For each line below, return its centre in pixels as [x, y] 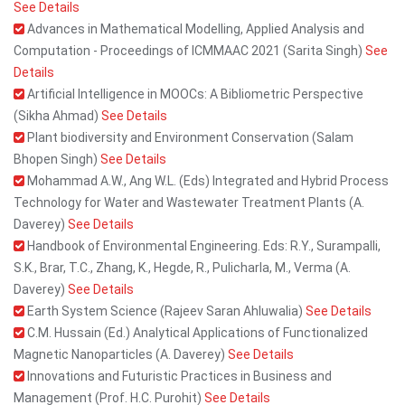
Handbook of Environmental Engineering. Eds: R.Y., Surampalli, [202, 246]
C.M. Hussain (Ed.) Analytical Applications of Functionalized [196, 333]
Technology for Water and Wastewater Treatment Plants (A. [189, 202]
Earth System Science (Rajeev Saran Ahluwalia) [165, 311]
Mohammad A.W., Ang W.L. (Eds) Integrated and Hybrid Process [207, 181]
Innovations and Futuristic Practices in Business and [178, 376]
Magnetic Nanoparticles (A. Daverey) [121, 354]
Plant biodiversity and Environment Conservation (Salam [189, 137]
